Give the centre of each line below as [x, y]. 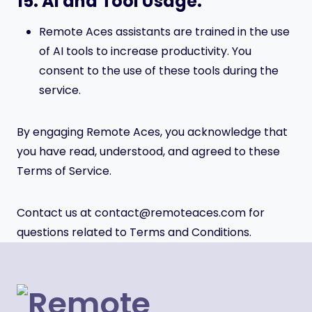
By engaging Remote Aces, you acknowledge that [152, 132]
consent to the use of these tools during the [159, 71]
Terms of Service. [64, 171]
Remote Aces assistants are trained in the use [164, 32]
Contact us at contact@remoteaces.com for [141, 213]
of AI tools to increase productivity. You [145, 51]
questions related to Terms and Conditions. [134, 232]
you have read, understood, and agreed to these [148, 151]
